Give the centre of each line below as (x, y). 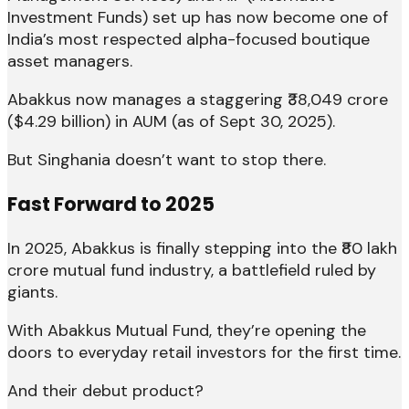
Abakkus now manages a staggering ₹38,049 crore (198, 99)
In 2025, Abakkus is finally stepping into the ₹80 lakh (202, 249)
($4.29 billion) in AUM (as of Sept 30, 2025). (171, 121)
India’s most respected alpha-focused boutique (189, 39)
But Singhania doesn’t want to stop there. (167, 159)
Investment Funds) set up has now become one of (198, 17)
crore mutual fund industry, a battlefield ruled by (192, 271)
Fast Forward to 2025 (111, 204)
